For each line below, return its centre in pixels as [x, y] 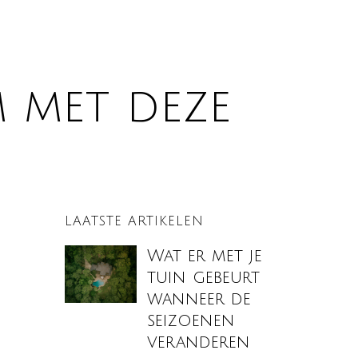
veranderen [199, 342]
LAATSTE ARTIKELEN [134, 221]
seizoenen [191, 320]
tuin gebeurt [204, 277]
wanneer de [199, 299]
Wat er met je [205, 256]
